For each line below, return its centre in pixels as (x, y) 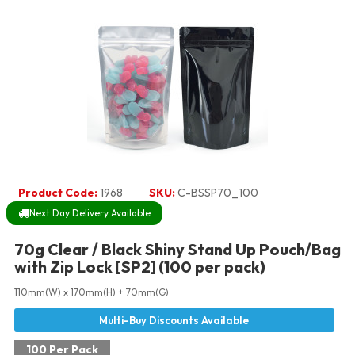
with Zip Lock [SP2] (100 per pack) (140, 267)
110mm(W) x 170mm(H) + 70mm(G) (92, 292)
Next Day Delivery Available (90, 213)
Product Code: (58, 193)
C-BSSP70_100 (217, 193)
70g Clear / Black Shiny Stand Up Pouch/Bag (177, 250)
